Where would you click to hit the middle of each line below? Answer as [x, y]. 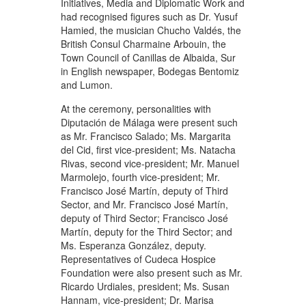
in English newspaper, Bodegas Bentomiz [150, 71]
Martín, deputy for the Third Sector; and [147, 231]
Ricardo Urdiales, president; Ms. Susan [145, 286]
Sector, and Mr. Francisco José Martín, [144, 204]
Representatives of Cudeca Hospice [138, 259]
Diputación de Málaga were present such [149, 122]
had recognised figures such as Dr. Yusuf [149, 16]
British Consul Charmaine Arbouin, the [143, 43]
